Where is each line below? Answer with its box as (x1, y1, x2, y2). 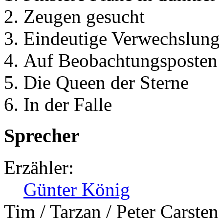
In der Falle (23, 93, 112, 115)
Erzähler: (4, 157, 74, 178)
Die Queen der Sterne (23, 71, 189, 93)
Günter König (23, 179, 130, 200)
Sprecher (4, 125, 80, 147)
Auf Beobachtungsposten (23, 49, 218, 71)
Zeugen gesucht (23, 5, 145, 27)
